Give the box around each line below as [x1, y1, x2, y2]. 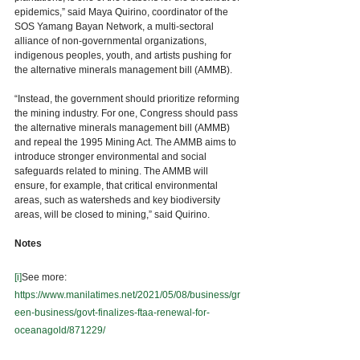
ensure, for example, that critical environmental [14, 180, 220, 192]
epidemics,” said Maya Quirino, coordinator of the [14, 6, 231, 18]
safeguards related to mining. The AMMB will [14, 166, 211, 178]
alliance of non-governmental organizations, [14, 35, 209, 47]
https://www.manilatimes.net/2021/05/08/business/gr [14, 289, 240, 301]
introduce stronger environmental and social [14, 151, 209, 163]
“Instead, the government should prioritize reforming [14, 93, 242, 105]
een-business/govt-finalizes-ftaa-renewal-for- [14, 307, 210, 319]
